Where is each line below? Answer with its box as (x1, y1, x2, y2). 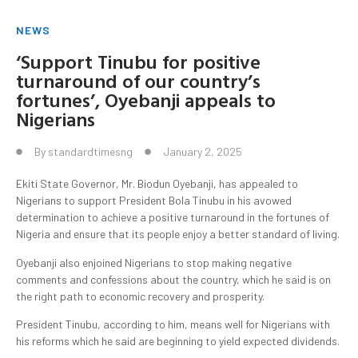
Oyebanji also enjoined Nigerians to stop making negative (16, 255, 292, 269)
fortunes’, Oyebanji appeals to (16, 86, 276, 115)
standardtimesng (48, 145, 133, 159)
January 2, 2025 (163, 145, 242, 159)
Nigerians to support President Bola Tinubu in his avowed (16, 193, 292, 208)
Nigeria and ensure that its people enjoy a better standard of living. (16, 227, 340, 241)
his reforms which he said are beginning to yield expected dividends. (16, 334, 342, 348)
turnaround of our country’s (16, 66, 261, 96)
